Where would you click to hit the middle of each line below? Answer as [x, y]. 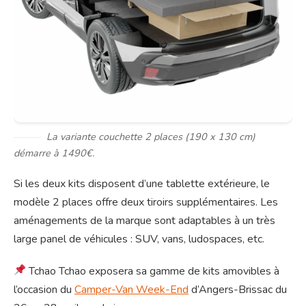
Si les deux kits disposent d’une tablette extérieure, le [142, 183]
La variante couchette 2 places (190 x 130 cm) [151, 136]
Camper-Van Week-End [131, 289]
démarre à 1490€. [54, 153]
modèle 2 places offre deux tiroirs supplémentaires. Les [146, 202]
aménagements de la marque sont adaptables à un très [144, 220]
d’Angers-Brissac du [238, 289]
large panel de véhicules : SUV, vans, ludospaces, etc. [139, 239]
